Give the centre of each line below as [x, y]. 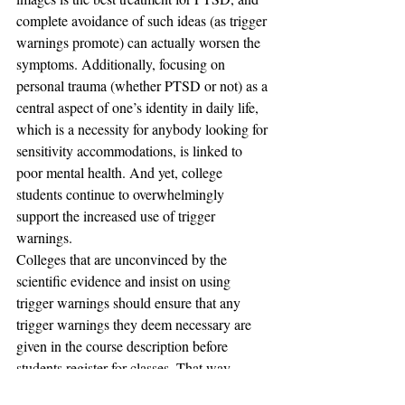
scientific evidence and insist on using [125, 281]
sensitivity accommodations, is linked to [131, 151]
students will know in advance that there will [145, 389]
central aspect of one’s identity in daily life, [139, 107]
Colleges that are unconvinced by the [123, 259]
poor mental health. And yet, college [121, 172]
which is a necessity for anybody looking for [144, 129]
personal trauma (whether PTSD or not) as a [144, 85]
